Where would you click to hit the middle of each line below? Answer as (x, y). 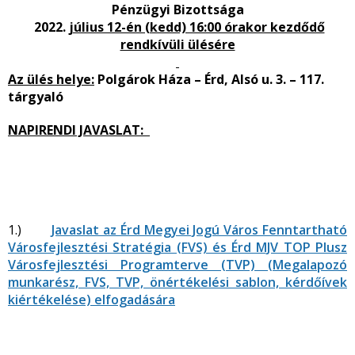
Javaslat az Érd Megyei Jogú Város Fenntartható (200, 230)
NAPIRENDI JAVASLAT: (79, 130)
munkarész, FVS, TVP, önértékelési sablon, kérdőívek (177, 282)
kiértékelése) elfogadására (92, 300)
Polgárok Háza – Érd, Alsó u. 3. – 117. (209, 79)
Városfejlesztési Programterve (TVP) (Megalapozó (177, 265)
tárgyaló (36, 97)
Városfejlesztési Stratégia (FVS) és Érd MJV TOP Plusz (177, 247)
